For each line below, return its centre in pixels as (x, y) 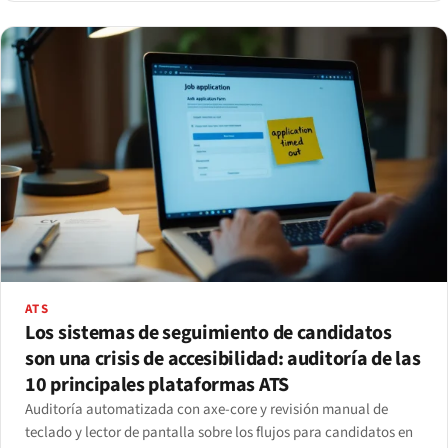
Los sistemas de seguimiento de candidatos (208, 332)
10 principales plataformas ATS (157, 384)
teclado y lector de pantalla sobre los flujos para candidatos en (219, 432)
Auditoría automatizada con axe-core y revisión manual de (206, 409)
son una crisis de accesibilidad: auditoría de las (223, 358)
